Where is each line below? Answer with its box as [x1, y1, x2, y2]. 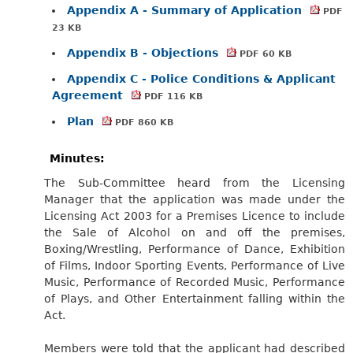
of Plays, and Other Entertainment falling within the [44, 292, 345, 305]
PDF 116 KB [140, 91, 203, 102]
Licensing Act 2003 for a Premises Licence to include [44, 209, 345, 222]
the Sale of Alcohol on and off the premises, [44, 225, 345, 239]
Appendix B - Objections [67, 46, 222, 59]
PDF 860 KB [111, 117, 173, 128]
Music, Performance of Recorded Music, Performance [44, 275, 345, 288]
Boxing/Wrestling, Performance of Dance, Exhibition [44, 242, 345, 255]
